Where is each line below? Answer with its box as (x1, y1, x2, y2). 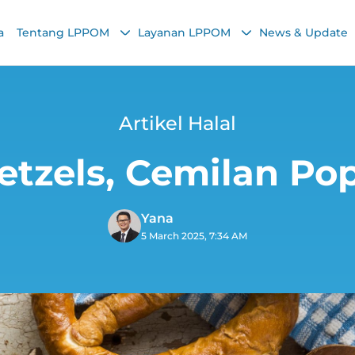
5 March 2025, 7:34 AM (141, 230, 247, 242)
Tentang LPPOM (17, 25, 113, 40)
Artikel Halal (119, 112, 236, 135)
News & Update (259, 25, 351, 40)
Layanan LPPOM (138, 25, 234, 40)
